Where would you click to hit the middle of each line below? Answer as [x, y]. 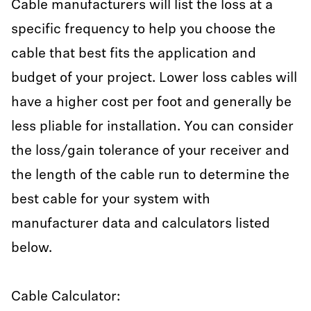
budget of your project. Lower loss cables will [154, 78]
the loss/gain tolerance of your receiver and [150, 151]
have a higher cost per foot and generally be [151, 103]
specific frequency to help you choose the [143, 30]
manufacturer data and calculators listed [141, 224]
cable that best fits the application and [134, 54]
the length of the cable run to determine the [150, 176]
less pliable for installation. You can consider [152, 127]
